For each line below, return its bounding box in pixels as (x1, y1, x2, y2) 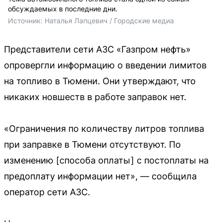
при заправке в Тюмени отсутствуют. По (4, 139, 181, 150)
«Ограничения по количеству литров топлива (4, 123, 204, 134)
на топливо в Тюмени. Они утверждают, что (4, 75, 196, 86)
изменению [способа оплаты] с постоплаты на (4, 155, 209, 166)
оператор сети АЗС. (4, 186, 90, 197)
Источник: (8, 16, 45, 25)
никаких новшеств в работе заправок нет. (4, 91, 186, 102)
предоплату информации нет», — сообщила (4, 170, 197, 181)
